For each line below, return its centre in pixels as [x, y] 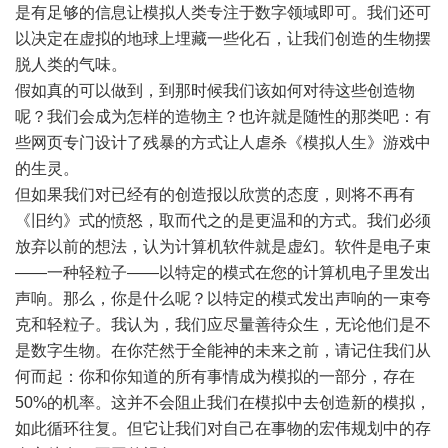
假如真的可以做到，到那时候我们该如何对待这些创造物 [215, 90]
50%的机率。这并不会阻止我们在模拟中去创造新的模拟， [223, 402]
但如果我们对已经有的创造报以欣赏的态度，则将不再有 [215, 194]
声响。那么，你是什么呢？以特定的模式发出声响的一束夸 [223, 298]
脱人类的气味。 [71, 64]
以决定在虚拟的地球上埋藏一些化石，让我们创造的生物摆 [223, 38]
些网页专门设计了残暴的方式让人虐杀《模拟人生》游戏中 [223, 142]
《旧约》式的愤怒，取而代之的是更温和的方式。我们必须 [223, 220]
